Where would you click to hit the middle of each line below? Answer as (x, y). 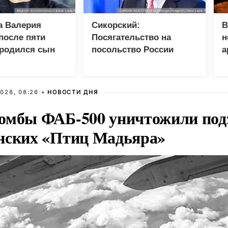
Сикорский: (116, 25)
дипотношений (123, 74)
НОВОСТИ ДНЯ (73, 92)
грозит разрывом (128, 62)
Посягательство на (131, 37)
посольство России (133, 50)
